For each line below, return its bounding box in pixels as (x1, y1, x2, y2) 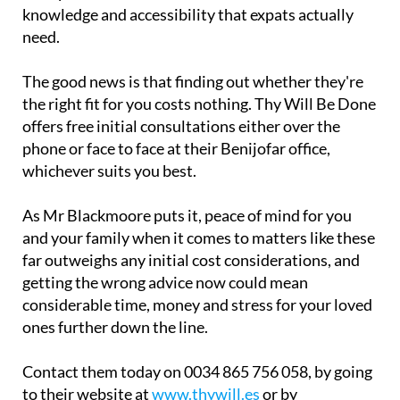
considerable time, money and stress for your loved (22, 295, 372, 315)
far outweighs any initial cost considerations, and (22, 250, 360, 271)
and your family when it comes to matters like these (22, 228, 375, 248)
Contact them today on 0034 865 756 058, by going (22, 362, 372, 382)
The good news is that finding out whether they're (22, 71, 363, 92)
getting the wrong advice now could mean (22, 272, 308, 293)
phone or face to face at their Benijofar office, (22, 138, 330, 159)
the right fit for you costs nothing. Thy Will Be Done (22, 94, 376, 114)
